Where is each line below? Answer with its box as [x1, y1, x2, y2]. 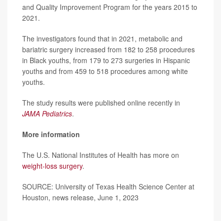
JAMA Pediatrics [22, 108, 72, 118]
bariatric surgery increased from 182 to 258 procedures [22, 44, 195, 54]
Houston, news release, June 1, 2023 [22, 192, 139, 202]
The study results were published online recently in [22, 97, 180, 108]
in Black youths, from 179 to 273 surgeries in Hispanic [22, 55, 190, 65]
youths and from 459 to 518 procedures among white [22, 66, 188, 76]
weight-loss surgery [22, 160, 82, 171]
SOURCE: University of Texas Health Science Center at [22, 181, 194, 191]
